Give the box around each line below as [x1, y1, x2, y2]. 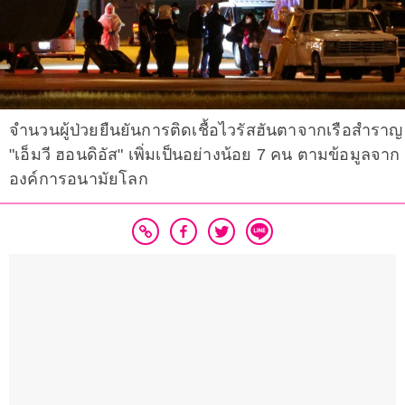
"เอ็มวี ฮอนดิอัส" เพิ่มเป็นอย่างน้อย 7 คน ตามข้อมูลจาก [9, 146, 400, 165]
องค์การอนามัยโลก [9, 170, 148, 189]
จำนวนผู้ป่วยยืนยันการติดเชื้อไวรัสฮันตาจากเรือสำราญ [9, 121, 403, 140]
